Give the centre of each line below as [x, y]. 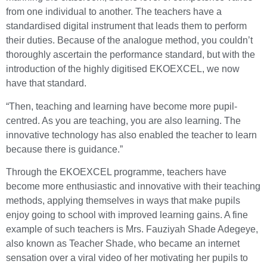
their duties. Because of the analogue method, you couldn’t [129, 41]
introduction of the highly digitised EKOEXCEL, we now [123, 69]
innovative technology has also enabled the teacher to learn [131, 135]
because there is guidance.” [64, 149]
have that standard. [46, 83]
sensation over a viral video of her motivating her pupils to [127, 258]
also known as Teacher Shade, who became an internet [123, 244]
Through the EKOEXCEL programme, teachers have [116, 172]
